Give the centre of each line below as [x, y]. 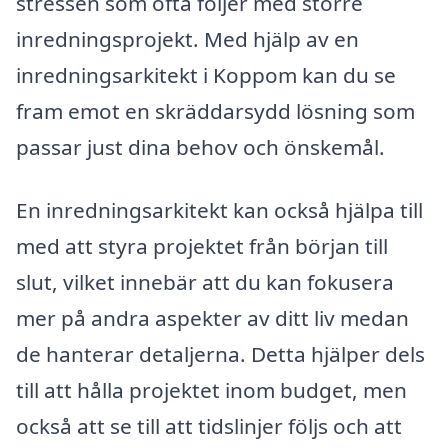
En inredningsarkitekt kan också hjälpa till [219, 210]
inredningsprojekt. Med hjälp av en [187, 38]
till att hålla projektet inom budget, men [211, 390]
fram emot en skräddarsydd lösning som [215, 110]
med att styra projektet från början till [202, 246]
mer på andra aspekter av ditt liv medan [212, 318]
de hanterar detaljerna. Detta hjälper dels [220, 354]
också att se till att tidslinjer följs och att [209, 426]
